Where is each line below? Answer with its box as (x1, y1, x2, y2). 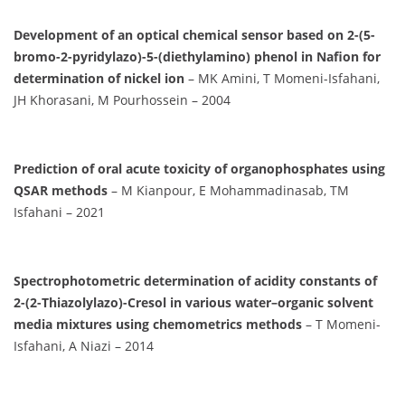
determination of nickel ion (14, 70, 184, 88)
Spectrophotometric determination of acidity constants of (14, 272, 377, 290)
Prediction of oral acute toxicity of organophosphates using (14, 160, 385, 178)
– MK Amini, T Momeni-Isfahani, (184, 70, 380, 88)
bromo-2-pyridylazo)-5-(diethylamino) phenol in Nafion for (14, 48, 381, 66)
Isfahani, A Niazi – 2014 (14, 337, 154, 355)
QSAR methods (14, 182, 108, 200)
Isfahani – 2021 (14, 203, 105, 221)
